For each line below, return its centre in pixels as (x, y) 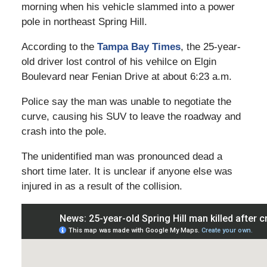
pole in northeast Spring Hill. (84, 22)
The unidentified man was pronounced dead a (122, 157)
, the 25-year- (210, 47)
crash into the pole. (64, 132)
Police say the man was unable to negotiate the (126, 102)
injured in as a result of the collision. (102, 187)
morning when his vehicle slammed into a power (128, 7)
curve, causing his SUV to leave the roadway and (131, 117)
